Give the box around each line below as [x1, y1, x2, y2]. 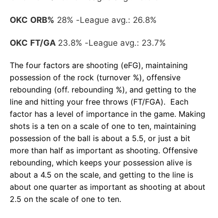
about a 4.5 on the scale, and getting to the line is [10, 169, 193, 180]
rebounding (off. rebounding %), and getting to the [10, 84, 196, 94]
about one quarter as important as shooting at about [10, 182, 205, 192]
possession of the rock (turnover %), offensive [10, 72, 181, 82]
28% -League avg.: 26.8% [54, 15, 157, 25]
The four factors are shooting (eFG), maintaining [10, 60, 188, 70]
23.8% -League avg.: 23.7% [58, 37, 166, 48]
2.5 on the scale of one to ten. [10, 194, 121, 204]
